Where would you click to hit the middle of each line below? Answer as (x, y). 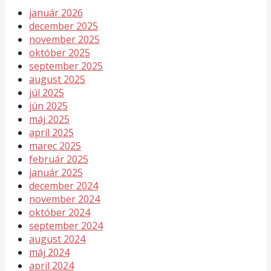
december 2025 (64, 26)
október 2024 (60, 212)
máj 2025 (49, 119)
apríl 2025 (51, 132)
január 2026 (56, 12)
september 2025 (66, 66)
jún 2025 (48, 106)
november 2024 (64, 199)
